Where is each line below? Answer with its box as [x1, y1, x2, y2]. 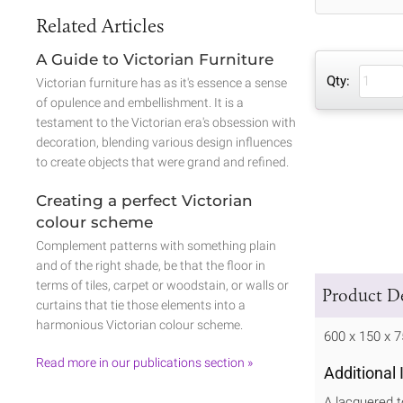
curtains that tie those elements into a [36, 297, 246, 312]
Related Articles [36, 13, 164, 38]
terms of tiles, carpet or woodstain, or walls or [36, 277, 289, 292]
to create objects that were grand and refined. [36, 154, 289, 169]
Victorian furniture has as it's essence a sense [36, 75, 287, 90]
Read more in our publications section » [36, 354, 253, 370]
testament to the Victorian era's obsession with [36, 114, 296, 130]
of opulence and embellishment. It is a [36, 94, 244, 110]
